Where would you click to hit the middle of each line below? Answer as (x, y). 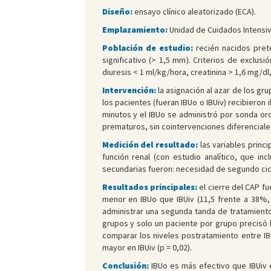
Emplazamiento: (135, 30)
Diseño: (117, 12)
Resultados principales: (151, 187)
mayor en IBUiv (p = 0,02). (147, 248)
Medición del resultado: (151, 145)
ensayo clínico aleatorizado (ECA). (194, 12)
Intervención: (129, 90)
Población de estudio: (149, 48)
